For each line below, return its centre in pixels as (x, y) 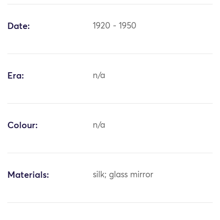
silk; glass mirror (123, 175)
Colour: (23, 126)
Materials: (28, 176)
